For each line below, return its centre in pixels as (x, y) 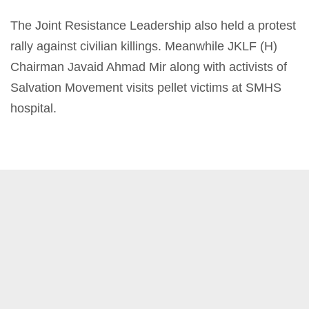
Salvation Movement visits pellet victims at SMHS (146, 87)
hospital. (33, 108)
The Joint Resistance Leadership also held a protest (153, 25)
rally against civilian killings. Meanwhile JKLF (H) (144, 46)
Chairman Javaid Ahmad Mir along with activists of (149, 67)
